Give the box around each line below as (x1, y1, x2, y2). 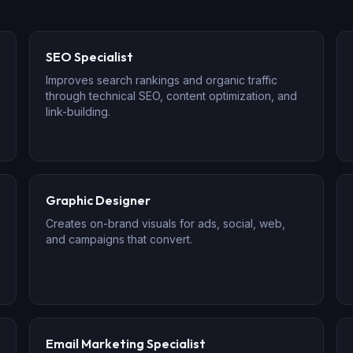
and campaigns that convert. (46, 232, 193, 246)
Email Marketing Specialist (46, 336, 206, 351)
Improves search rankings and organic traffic (46, 73, 278, 87)
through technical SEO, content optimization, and (46, 89, 298, 102)
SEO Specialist (46, 49, 134, 65)
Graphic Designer (46, 192, 151, 208)
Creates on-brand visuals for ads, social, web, (46, 217, 286, 230)
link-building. (46, 105, 111, 118)
